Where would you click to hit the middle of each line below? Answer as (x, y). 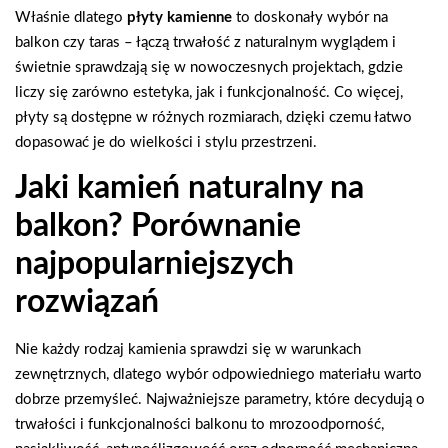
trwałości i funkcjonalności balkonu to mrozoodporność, (199, 425)
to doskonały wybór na (312, 17)
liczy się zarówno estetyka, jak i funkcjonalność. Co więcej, (209, 92)
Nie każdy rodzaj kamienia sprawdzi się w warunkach (188, 350)
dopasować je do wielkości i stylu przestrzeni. (166, 142)
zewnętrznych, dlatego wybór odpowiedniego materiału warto (218, 375)
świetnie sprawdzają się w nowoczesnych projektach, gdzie (209, 67)
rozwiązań (87, 302)
